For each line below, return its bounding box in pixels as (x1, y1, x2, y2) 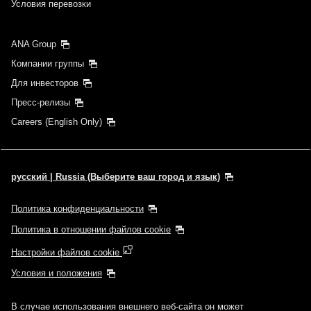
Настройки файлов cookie (11, 246, 122, 258)
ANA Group (11, 38, 56, 49)
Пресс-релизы (11, 96, 70, 108)
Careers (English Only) (11, 116, 102, 127)
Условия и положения (11, 267, 102, 278)
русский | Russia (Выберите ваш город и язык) (11, 171, 220, 182)
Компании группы (11, 58, 84, 69)
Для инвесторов (11, 77, 78, 88)
